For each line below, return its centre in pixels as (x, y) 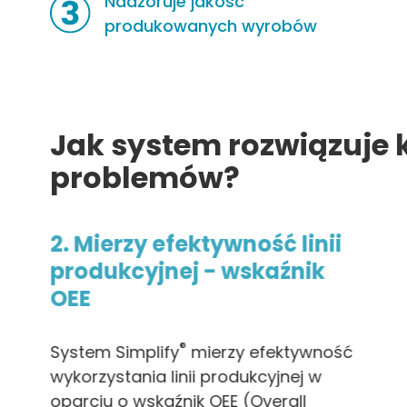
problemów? (145, 177)
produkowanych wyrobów (211, 25)
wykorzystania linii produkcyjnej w (186, 376)
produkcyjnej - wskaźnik (188, 271)
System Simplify (115, 352)
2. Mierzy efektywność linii (196, 243)
